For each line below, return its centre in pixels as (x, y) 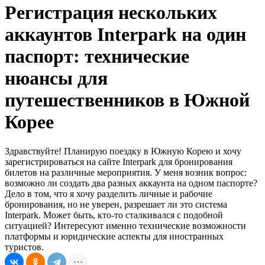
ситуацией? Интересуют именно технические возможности (125, 225)
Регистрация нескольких (111, 13)
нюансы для (56, 78)
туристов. (24, 247)
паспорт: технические (97, 56)
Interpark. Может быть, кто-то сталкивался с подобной (114, 215)
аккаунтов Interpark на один (125, 35)
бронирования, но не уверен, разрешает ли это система (116, 204)
